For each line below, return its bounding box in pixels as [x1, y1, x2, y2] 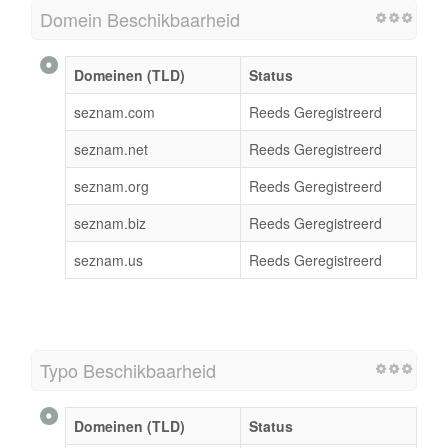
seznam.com [74, 101, 155, 122]
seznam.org [74, 175, 149, 196]
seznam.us [74, 249, 143, 270]
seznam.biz [74, 212, 146, 233]
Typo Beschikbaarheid [40, 356, 216, 383]
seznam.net [74, 138, 148, 159]
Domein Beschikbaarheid [40, 5, 240, 32]
